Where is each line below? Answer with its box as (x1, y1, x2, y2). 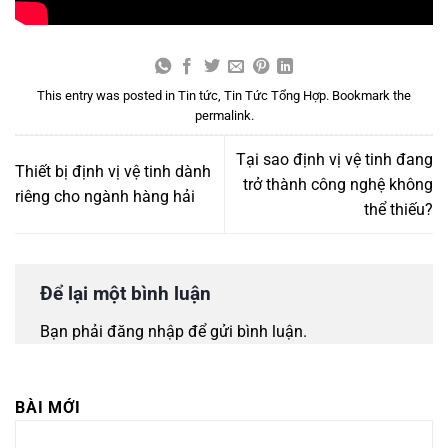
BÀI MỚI (15, 397, 81, 417)
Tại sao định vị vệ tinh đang (236, 149, 433, 169)
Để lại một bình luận (40, 282, 216, 306)
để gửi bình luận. (184, 321, 307, 341)
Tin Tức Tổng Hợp (224, 88, 326, 104)
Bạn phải (40, 321, 107, 341)
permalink (194, 108, 251, 124)
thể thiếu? (364, 199, 433, 219)
